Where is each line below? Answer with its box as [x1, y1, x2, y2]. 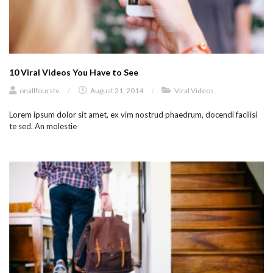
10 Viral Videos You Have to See [9, 66, 138, 77]
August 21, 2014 [89, 85, 144, 95]
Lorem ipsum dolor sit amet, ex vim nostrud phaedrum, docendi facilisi [9, 109, 257, 119]
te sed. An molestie [9, 121, 77, 131]
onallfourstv [19, 85, 59, 95]
